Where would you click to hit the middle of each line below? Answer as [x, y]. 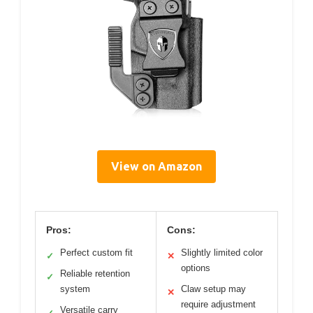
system [75, 289]
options [196, 268]
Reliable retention [95, 274]
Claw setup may [213, 289]
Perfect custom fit [96, 253]
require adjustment [218, 304]
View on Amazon [156, 166]
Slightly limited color [222, 253]
